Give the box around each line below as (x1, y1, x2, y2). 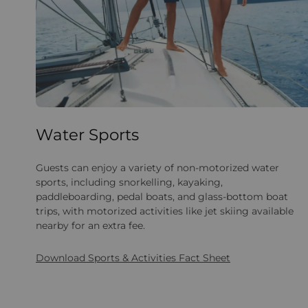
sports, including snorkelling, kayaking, (36, 176, 223, 189)
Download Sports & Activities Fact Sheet (36, 252, 230, 265)
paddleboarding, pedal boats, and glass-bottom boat (36, 190, 288, 203)
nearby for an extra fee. (36, 219, 145, 232)
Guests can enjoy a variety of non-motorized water (36, 162, 279, 175)
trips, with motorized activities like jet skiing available (36, 205, 294, 218)
